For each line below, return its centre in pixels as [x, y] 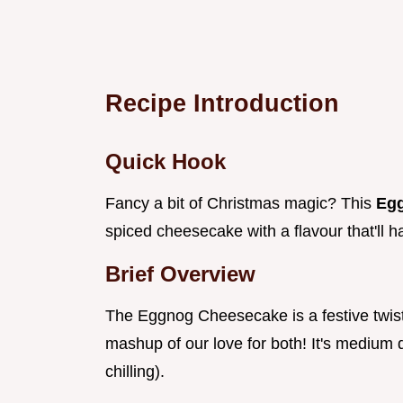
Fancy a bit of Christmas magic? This [241, 204]
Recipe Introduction [222, 103]
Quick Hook [166, 162]
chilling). [135, 372]
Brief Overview [180, 274]
